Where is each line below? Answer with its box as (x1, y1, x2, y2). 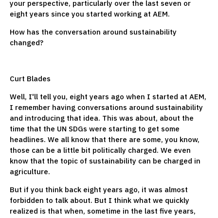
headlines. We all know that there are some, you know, (10, 134, 200, 144)
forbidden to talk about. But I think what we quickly (10, 195, 189, 205)
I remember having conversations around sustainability (10, 102, 203, 112)
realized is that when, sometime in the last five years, (10, 206, 196, 216)
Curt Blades (10, 73, 53, 83)
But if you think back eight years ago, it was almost (10, 184, 188, 194)
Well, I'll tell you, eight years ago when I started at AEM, (10, 91, 206, 101)
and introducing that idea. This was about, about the (10, 113, 194, 123)
